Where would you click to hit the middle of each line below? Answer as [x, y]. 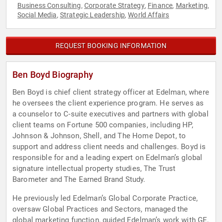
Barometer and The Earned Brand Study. [79, 180]
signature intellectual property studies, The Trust [94, 169]
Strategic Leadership [92, 15]
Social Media [37, 15]
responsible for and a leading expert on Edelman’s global [108, 158]
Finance [160, 6]
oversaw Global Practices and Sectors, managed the [100, 209]
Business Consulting [49, 6]
